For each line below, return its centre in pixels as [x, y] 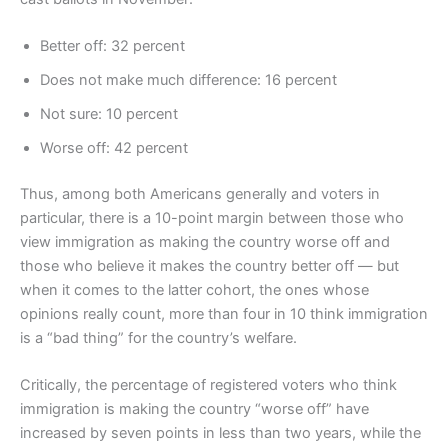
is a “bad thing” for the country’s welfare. [158, 338]
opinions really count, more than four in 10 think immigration [224, 314]
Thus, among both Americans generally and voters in [200, 194]
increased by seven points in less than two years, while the [220, 433]
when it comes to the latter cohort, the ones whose [194, 290]
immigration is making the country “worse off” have [194, 409]
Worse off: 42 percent [114, 148]
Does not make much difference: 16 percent [188, 80]
